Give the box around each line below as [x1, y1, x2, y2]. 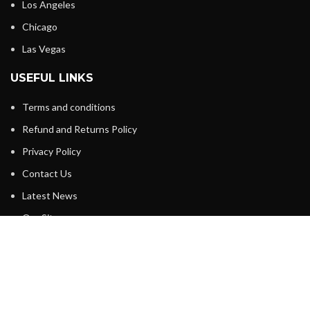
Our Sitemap [22, 212, 77, 224]
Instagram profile [22, 292, 96, 304]
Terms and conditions [22, 101, 116, 113]
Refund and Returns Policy [22, 123, 137, 136]
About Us [22, 270, 64, 282]
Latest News [22, 190, 77, 202]
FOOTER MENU [10, 240, 97, 254]
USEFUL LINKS [10, 71, 93, 85]
